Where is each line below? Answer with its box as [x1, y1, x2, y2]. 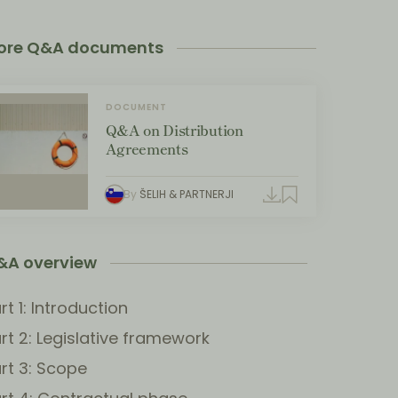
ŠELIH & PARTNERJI [139, 187, 234, 203]
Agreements [105, 138, 188, 160]
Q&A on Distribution [105, 119, 243, 141]
